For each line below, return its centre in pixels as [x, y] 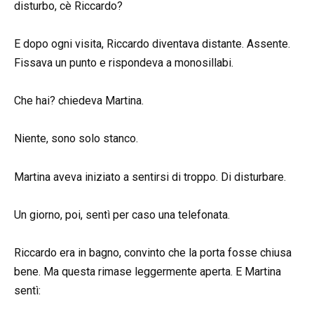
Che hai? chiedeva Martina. [79, 101]
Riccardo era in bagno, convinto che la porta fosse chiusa [153, 252]
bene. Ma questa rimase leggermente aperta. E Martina [148, 271]
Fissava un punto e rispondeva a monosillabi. [124, 62]
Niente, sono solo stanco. [76, 139]
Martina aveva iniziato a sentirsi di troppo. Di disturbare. [150, 177]
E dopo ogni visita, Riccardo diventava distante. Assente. [152, 43]
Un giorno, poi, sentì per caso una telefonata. [122, 214]
